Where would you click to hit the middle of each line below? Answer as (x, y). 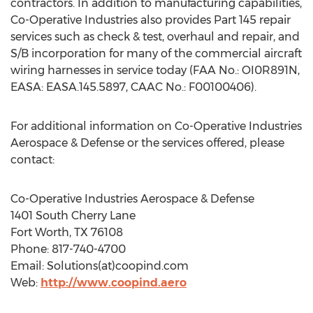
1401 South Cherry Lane (73, 216)
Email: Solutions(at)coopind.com (100, 266)
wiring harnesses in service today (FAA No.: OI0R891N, (155, 70)
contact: (32, 160)
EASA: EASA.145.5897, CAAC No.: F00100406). (133, 87)
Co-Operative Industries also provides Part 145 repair (151, 20)
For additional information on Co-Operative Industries (156, 126)
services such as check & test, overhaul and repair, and (155, 37)
